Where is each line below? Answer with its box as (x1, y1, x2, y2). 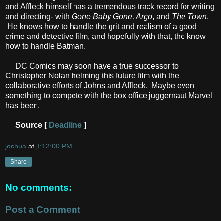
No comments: (5, 183, 72, 193)
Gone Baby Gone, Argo (72, 12, 152, 21)
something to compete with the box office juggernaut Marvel (5, 91, 212, 100)
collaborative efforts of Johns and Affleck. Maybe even (5, 81, 194, 90)
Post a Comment (5, 204, 80, 215)
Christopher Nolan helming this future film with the (5, 71, 179, 80)
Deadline (49, 120, 82, 129)
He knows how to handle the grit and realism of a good (5, 22, 197, 31)
